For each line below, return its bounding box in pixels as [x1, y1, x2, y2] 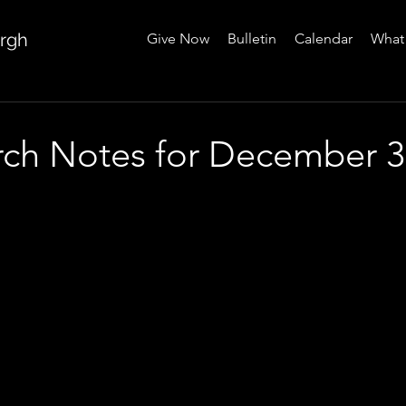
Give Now [147, 30, 209, 47]
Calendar [295, 30, 353, 47]
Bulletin [227, 30, 276, 47]
